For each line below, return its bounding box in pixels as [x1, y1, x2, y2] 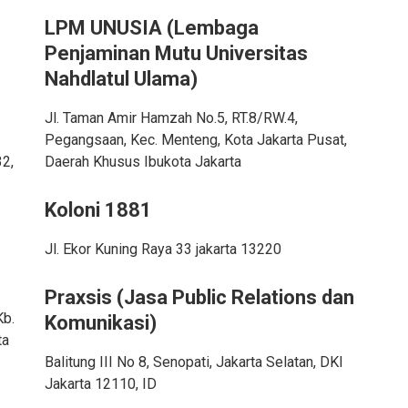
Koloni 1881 [44, 199, 152, 221]
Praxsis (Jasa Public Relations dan [44, 286, 354, 309]
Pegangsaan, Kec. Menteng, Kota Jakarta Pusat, [44, 131, 347, 148]
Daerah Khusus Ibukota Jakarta [44, 153, 241, 170]
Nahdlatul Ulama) [44, 67, 198, 90]
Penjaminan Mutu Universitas [44, 42, 308, 65]
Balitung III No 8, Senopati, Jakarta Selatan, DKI [44, 353, 343, 371]
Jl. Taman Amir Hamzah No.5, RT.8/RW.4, [44, 109, 298, 127]
